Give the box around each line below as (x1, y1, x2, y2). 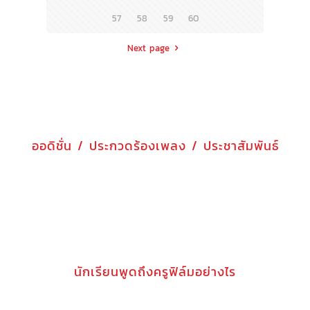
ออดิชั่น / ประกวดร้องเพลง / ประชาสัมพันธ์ (31, 136, 279, 156)
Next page (127, 42, 170, 55)
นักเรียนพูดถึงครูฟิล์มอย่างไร (74, 262, 236, 282)
